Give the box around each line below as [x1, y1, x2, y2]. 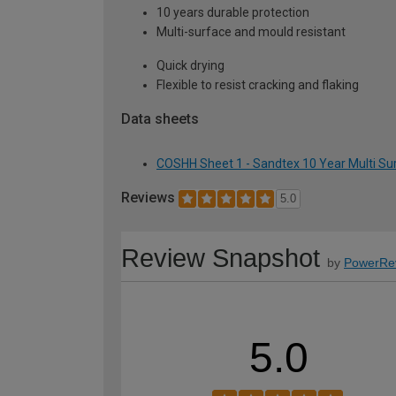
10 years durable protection [156, 4, 309, 19]
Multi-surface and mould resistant [156, 24, 346, 39]
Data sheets [121, 110, 199, 127]
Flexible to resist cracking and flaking [156, 77, 359, 92]
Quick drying [156, 57, 225, 72]
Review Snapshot [121, 244, 320, 273]
